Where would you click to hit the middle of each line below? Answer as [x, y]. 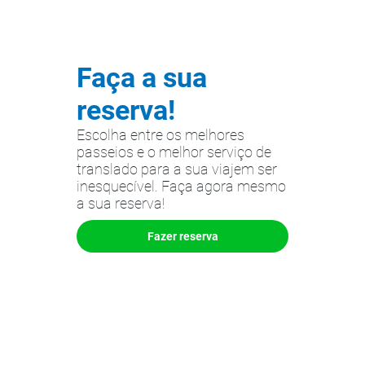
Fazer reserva [182, 236]
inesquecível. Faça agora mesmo [181, 186]
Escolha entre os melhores [161, 135]
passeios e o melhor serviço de [174, 152]
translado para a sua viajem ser [177, 169]
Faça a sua [142, 77]
